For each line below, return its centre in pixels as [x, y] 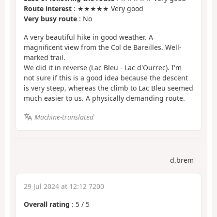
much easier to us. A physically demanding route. [104, 98]
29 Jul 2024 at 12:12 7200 [64, 186]
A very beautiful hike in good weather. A [88, 37]
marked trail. [45, 58]
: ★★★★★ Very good [108, 8]
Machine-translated [64, 117]
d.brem [182, 160]
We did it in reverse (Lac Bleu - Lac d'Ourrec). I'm [103, 68]
